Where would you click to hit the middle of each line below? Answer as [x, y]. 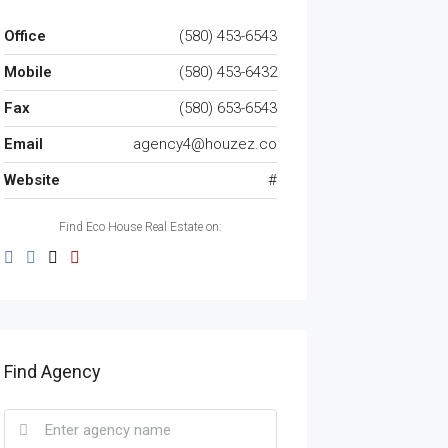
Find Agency [52, 372]
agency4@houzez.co [204, 144]
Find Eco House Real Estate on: [140, 227]
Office [24, 36]
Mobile [27, 72]
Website [31, 180]
